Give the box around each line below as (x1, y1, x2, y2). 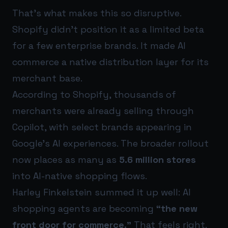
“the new (156, 203, 197, 215)
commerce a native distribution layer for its (12, 56, 209, 68)
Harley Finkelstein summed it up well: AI (12, 186, 191, 198)
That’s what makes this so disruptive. (12, 7, 181, 19)
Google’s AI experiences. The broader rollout (12, 137, 209, 150)
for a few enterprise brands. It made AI (12, 40, 186, 52)
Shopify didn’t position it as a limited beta (12, 23, 204, 36)
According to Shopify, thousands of (12, 89, 176, 101)
